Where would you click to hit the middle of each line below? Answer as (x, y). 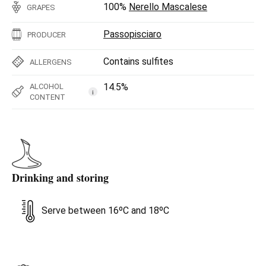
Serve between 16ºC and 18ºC (105, 210)
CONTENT (47, 97)
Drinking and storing (60, 177)
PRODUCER (47, 34)
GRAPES (41, 7)
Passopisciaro (132, 34)
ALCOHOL (47, 86)
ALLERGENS (51, 62)
